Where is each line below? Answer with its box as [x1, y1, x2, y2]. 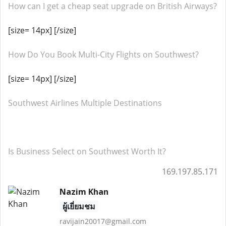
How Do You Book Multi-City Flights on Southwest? [8, 49, 199, 60]
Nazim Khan [59, 186, 108, 197]
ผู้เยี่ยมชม [62, 201, 95, 212]
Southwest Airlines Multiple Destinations [8, 97, 162, 108]
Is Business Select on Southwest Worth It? [8, 146, 166, 157]
